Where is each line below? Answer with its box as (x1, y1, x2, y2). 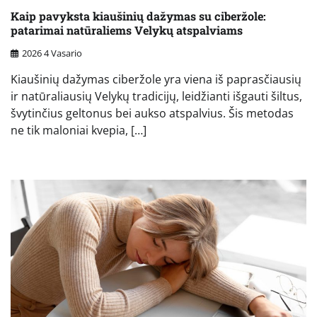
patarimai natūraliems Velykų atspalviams (11, 22, 243, 38)
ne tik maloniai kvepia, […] (11, 122, 146, 138)
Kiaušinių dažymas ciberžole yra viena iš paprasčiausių (11, 71, 301, 87)
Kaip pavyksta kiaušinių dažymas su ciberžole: (11, 8, 266, 23)
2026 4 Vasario (22, 46, 82, 59)
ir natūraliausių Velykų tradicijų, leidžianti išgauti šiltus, (11, 88, 302, 104)
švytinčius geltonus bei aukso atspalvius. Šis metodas (11, 105, 294, 121)
